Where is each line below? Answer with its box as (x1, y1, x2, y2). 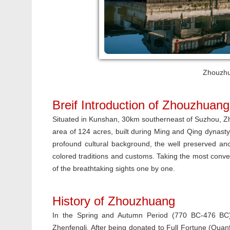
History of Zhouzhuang (52, 194, 175, 208)
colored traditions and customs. (52, 152, 157, 160)
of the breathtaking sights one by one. (52, 164, 177, 172)
